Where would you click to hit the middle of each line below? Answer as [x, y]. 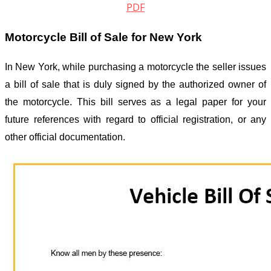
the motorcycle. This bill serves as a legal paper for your [135, 102]
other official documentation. [66, 137]
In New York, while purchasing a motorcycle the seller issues [135, 67]
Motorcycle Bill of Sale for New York [103, 37]
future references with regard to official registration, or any [135, 120]
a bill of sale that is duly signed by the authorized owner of [135, 85]
